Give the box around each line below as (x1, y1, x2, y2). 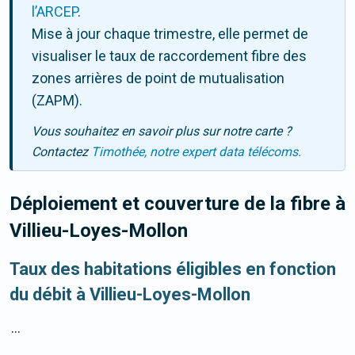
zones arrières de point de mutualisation (32, 70, 284, 87)
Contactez (32, 144, 91, 160)
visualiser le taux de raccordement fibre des (32, 48, 307, 65)
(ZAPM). (32, 92, 82, 109)
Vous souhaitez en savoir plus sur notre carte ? (32, 124, 292, 139)
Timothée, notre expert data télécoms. (91, 144, 301, 160)
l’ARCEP (32, 3, 78, 21)
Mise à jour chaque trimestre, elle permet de (32, 25, 308, 43)
